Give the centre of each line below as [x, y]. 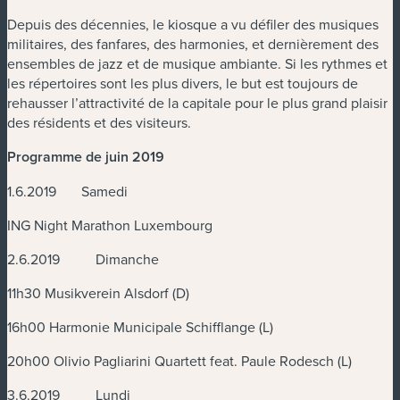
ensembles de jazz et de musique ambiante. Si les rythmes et [197, 64]
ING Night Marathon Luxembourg [110, 225]
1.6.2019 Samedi [67, 192]
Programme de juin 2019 [86, 157]
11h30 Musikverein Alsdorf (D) [98, 293]
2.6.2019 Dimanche [83, 259]
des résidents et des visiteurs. [99, 123]
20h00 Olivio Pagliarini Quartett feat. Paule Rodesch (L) [179, 361]
